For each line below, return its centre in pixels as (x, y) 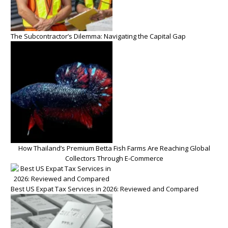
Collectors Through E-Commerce (114, 158)
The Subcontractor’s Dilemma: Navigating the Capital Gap (98, 36)
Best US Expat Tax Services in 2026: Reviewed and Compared (105, 189)
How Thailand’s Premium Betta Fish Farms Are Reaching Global (114, 148)
